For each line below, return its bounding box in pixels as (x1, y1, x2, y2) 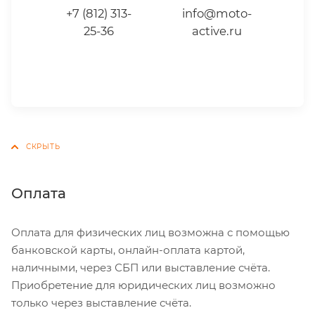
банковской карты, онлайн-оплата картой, (11, 243, 245, 257)
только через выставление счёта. (11, 295, 191, 309)
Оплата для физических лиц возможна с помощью (11, 225, 290, 239)
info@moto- (181, 6, 252, 20)
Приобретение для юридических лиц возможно (11, 278, 276, 292)
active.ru (191, 23, 242, 38)
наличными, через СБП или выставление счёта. (11, 260, 270, 274)
